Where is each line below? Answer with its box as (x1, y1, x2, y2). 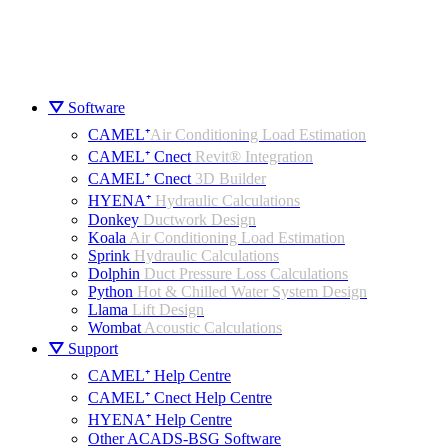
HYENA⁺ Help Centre (88, 411, 232, 428)
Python (88, 283, 137, 300)
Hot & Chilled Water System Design (137, 283, 367, 300)
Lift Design (132, 301, 204, 318)
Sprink (88, 247, 134, 264)
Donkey (88, 211, 143, 228)
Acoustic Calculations (144, 319, 282, 336)
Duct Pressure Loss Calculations (144, 265, 348, 282)
